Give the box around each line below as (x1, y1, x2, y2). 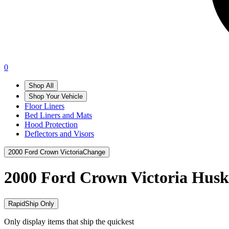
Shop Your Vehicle (29, 93, 83, 100)
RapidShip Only (8, 199, 54, 208)
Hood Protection (25, 120, 78, 129)
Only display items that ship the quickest (4, 217, 134, 226)
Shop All (29, 82, 54, 89)
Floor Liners (25, 102, 64, 110)
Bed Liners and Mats (25, 111, 92, 120)
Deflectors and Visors (25, 129, 94, 138)
